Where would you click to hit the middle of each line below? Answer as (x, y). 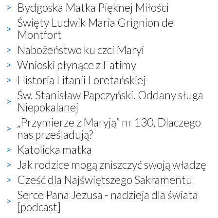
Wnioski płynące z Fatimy (77, 64)
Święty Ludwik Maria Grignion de (95, 22)
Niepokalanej (48, 107)
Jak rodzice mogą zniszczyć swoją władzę (112, 164)
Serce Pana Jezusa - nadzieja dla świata (108, 194)
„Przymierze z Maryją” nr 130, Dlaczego (109, 122)
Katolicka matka (54, 149)
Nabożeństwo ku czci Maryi (81, 49)
